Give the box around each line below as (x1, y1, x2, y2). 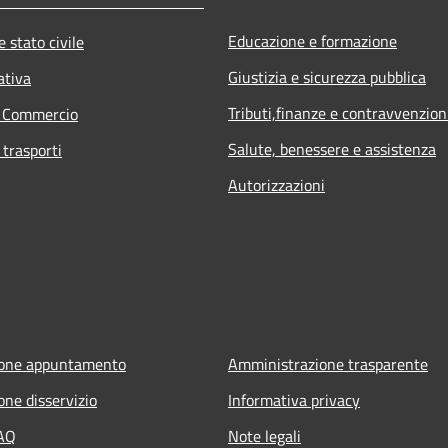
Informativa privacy (228, 387, 360, 412)
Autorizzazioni (228, 172, 325, 197)
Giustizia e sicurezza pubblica (228, 64, 426, 89)
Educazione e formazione (228, 28, 397, 53)
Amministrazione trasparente (228, 351, 428, 376)
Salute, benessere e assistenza (228, 136, 436, 161)
